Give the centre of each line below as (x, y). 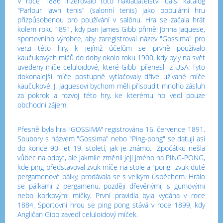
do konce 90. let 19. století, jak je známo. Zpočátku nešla (111, 148)
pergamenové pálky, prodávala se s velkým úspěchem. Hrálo (111, 176)
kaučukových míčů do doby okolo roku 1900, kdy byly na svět (111, 57)
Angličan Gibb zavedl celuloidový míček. (78, 214)
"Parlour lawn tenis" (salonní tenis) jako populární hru (111, 10)
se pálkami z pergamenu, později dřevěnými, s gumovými (111, 186)
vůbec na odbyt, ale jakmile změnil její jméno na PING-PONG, (111, 158)
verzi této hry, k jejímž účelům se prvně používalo (111, 48)
